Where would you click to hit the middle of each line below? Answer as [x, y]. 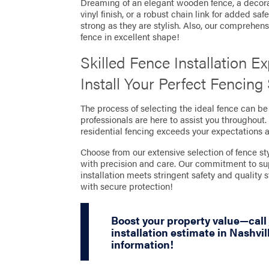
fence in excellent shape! [130, 36]
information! [142, 244]
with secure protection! [127, 186]
